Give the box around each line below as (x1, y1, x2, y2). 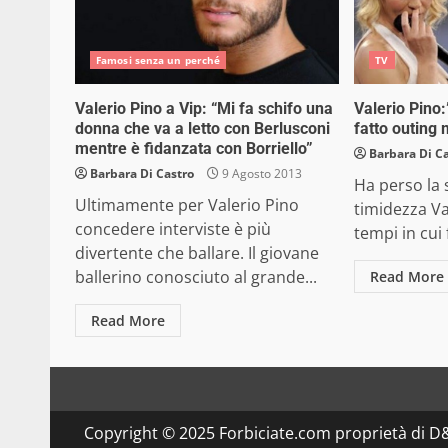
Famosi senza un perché (96, 53, 221, 67)
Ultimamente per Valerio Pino (75, 194, 299, 216)
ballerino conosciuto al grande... (75, 266, 317, 288)
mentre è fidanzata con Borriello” (75, 139, 313, 158)
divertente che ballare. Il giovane (75, 242, 319, 264)
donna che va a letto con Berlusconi (75, 119, 330, 138)
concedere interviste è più (75, 218, 271, 240)
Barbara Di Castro (90, 165, 194, 182)
